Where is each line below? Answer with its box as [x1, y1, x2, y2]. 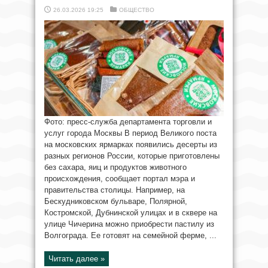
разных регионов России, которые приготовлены [44, 151, 220, 161]
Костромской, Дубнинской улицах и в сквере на [44, 208, 217, 218]
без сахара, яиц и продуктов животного [44, 163, 187, 172]
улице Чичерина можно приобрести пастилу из [44, 220, 214, 229]
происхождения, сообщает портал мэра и [44, 174, 195, 184]
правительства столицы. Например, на [44, 185, 185, 195]
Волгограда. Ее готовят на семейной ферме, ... [44, 231, 217, 240]
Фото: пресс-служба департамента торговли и [44, 117, 212, 127]
